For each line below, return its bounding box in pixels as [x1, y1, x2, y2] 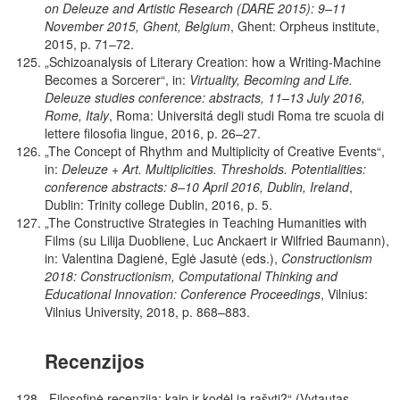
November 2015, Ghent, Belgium [45, 16, 230, 35]
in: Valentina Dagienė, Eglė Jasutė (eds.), [45, 248, 281, 267]
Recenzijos [45, 346, 145, 374]
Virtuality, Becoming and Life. [189, 70, 353, 88]
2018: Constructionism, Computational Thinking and [45, 266, 337, 285]
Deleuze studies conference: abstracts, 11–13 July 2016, [45, 87, 365, 106]
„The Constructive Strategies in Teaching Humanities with [45, 212, 367, 231]
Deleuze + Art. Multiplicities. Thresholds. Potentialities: [62, 159, 366, 178]
